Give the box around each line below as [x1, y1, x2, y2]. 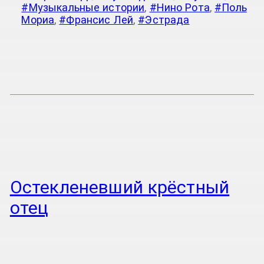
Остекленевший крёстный [9, 176, 230, 197]
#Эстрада [138, 13, 190, 26]
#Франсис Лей [59, 13, 134, 26]
